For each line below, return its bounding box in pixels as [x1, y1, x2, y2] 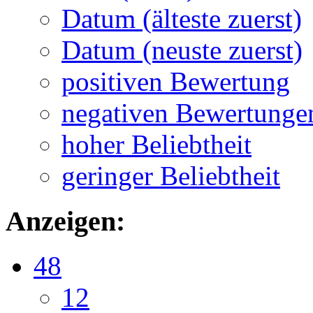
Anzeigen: [6, 205, 125, 237]
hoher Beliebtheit [61, 129, 252, 159]
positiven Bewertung [61, 66, 290, 96]
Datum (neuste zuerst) [61, 34, 303, 65]
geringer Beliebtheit [61, 160, 280, 191]
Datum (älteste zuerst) [61, 3, 302, 34]
